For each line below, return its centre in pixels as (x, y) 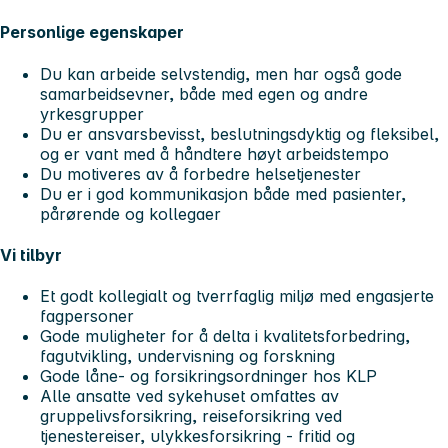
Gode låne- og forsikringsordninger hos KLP (208, 376)
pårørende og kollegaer (130, 213)
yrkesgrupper (92, 113)
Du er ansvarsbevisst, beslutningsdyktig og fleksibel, (239, 133)
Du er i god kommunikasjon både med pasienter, (223, 193)
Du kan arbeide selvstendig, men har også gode (221, 73)
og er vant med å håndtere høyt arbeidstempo (214, 153)
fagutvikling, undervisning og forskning (187, 356)
